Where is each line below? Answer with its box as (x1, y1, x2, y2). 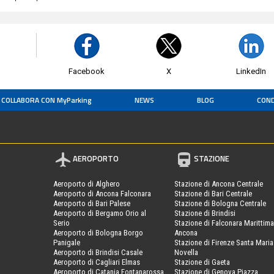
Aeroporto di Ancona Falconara (53, 188, 152, 198)
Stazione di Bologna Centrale (174, 198, 267, 208)
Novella (174, 247, 199, 257)
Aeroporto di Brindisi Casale (53, 247, 143, 257)
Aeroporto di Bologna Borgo (53, 228, 144, 237)
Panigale (53, 237, 81, 247)
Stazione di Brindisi (174, 208, 236, 218)
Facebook (68, 66, 105, 76)
